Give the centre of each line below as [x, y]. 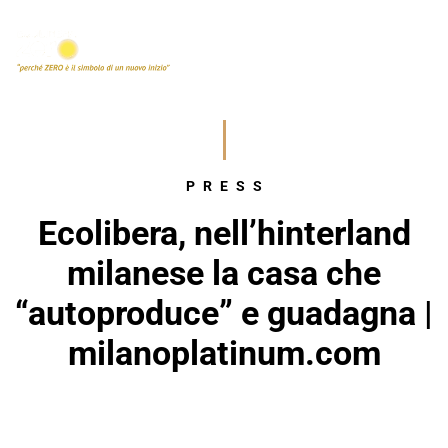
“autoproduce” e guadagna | [224, 313]
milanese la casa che [224, 273]
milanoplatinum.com [224, 353]
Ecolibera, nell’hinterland [224, 233]
